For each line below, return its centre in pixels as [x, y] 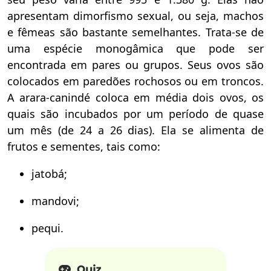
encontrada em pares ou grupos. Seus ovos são [135, 64]
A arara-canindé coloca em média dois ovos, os [135, 97]
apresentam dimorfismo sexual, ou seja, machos [135, 15]
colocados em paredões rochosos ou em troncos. [135, 81]
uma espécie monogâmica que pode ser [135, 48]
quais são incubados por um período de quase [135, 113]
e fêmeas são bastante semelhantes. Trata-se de [135, 32]
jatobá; [49, 173]
